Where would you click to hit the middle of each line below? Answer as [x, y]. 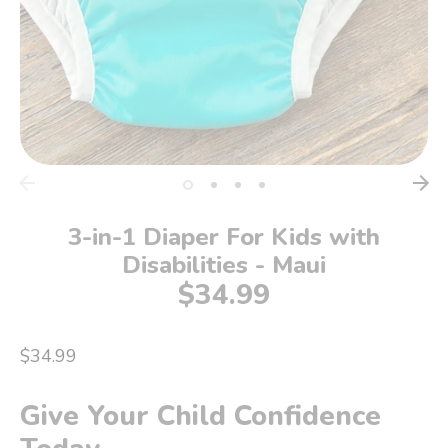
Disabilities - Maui [224, 264]
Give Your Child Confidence [200, 415]
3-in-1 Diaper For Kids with [224, 236]
